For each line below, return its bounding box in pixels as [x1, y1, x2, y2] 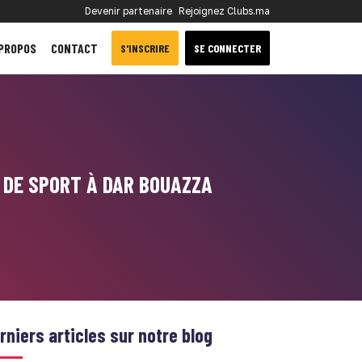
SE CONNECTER [194, 41, 261, 55]
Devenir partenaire [85, 5, 172, 17]
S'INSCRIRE [120, 41, 170, 55]
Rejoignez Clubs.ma [179, 5, 270, 17]
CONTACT [51, 40, 98, 56]
